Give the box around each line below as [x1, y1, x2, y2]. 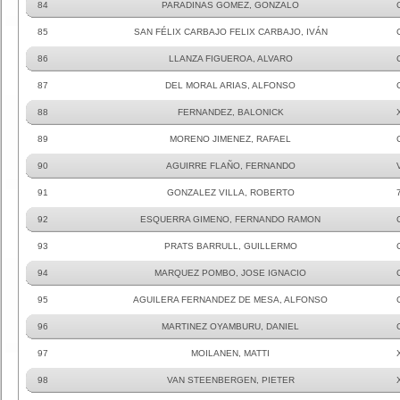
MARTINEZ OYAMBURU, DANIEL [162, 321, 299, 331]
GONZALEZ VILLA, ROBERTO [166, 187, 295, 197]
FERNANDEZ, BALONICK [177, 107, 284, 117]
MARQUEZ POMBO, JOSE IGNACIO [154, 268, 306, 278]
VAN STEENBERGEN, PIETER [166, 375, 295, 385]
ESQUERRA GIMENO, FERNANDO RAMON [140, 214, 321, 224]
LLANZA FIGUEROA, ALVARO [168, 54, 293, 63]
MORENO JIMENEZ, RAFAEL [170, 134, 291, 144]
